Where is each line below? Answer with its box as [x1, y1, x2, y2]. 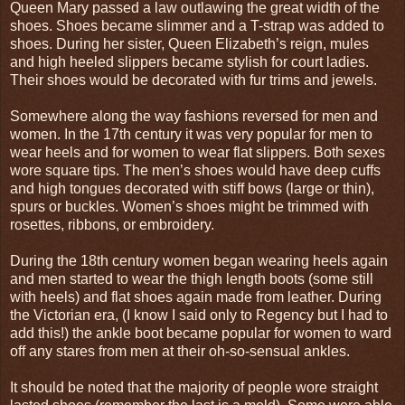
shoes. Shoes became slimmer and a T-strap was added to [10, 17, 384, 33]
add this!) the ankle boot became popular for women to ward [10, 325, 391, 341]
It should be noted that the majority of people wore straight [10, 379, 378, 395]
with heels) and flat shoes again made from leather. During [10, 288, 381, 305]
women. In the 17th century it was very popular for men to [10, 126, 372, 142]
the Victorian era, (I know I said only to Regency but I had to [10, 306, 388, 323]
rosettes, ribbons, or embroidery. [10, 216, 214, 232]
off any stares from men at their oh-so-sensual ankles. [10, 343, 350, 359]
